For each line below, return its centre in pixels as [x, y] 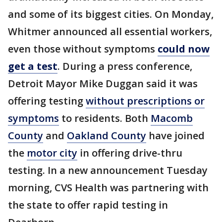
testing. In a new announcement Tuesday [108, 170]
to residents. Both [105, 118]
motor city [52, 153]
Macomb [172, 118]
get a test [33, 66]
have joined [175, 136]
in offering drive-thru [130, 153]
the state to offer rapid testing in [88, 205]
